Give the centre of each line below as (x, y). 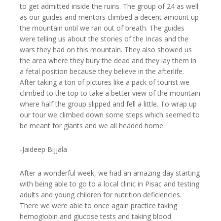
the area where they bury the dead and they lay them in (108, 60)
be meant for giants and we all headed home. (92, 126)
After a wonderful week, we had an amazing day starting (110, 173)
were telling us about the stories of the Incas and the (104, 39)
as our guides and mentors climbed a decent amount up (109, 17)
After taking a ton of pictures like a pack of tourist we (105, 82)
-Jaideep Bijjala (43, 149)
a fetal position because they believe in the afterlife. (102, 71)
